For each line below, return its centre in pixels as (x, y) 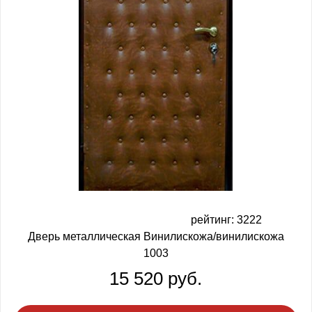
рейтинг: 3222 (226, 220)
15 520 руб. (156, 279)
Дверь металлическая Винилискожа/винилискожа (156, 237)
